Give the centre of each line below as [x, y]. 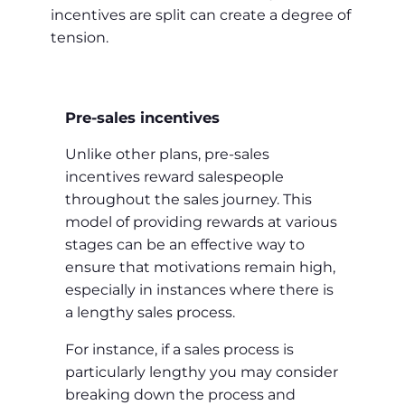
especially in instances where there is [199, 290]
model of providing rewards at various [201, 222]
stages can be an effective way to [185, 245]
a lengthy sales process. [150, 313]
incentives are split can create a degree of [201, 15]
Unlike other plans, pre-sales [167, 155]
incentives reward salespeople [174, 177]
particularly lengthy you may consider [202, 372]
